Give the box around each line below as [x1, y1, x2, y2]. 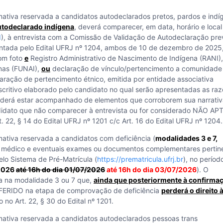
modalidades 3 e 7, [155, 134, 218, 142]
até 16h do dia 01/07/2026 [16, 165, 105, 174]
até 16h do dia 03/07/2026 [107, 165, 197, 174]
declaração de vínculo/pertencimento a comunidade [50, 64, 222, 73]
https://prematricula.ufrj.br [97, 155, 183, 163]
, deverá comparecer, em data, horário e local [74, 22, 222, 31]
